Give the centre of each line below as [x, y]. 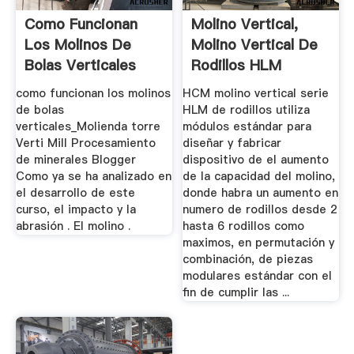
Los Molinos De [77, 45]
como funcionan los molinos [93, 93]
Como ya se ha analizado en [93, 176]
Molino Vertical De [255, 45]
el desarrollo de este [75, 192]
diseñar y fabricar [232, 143]
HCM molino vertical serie [256, 93]
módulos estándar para [247, 126]
